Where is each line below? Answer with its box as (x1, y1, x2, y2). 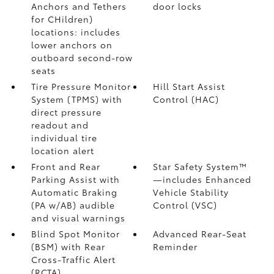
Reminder (153, 240, 198, 253)
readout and (31, 119, 89, 131)
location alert (31, 144, 94, 157)
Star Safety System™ (153, 160, 248, 172)
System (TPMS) (31, 93, 102, 105)
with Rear (61, 240, 105, 253)
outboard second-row (31, 51, 133, 64)
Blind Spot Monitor (31, 228, 120, 240)
